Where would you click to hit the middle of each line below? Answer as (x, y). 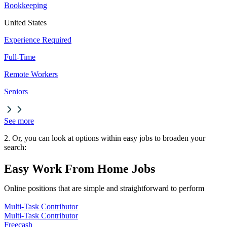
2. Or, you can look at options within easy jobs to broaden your (105, 138)
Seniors (16, 92)
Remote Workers (31, 74)
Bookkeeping (26, 6)
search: (15, 147)
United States (25, 23)
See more (19, 121)
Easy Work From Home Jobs (80, 169)
